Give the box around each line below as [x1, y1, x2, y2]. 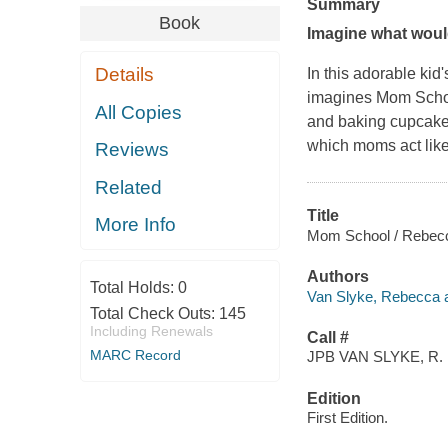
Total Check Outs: [89, 304, 219, 322]
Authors [306, 268, 369, 286]
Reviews [95, 139, 170, 161]
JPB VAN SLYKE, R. [306, 348, 443, 366]
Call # [306, 328, 349, 346]
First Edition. [306, 409, 388, 427]
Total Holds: [89, 278, 178, 296]
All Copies [95, 101, 183, 123]
